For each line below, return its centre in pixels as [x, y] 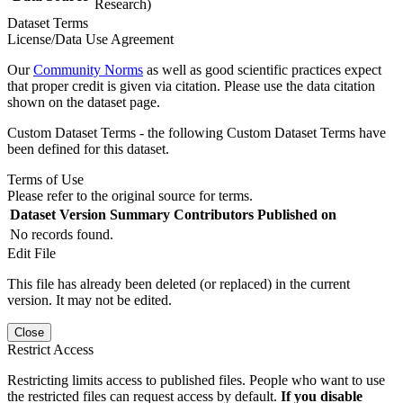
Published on [297, 214]
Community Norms [88, 69]
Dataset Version [58, 214]
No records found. [62, 234]
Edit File [31, 253]
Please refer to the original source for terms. [130, 195]
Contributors [214, 214]
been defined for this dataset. [88, 148]
